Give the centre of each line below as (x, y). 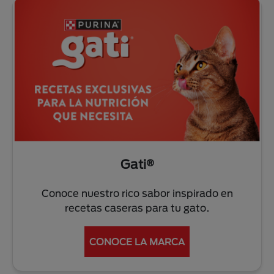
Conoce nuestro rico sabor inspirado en (137, 193)
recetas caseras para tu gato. (137, 207)
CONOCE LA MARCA (137, 241)
